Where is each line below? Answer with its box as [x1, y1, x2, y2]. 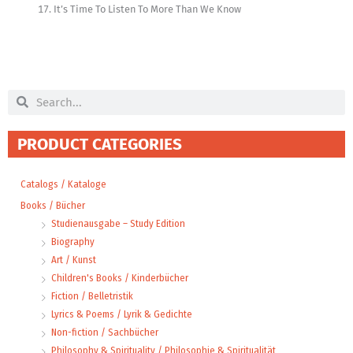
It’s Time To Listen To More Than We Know [54, 2, 242, 15]
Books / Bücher [20, 199, 85, 211]
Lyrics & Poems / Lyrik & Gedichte [51, 307, 192, 320]
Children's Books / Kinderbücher [51, 271, 188, 284]
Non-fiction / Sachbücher [51, 325, 158, 338]
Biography [51, 235, 95, 247]
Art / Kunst [51, 253, 96, 266]
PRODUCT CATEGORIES [17, 134, 182, 154]
